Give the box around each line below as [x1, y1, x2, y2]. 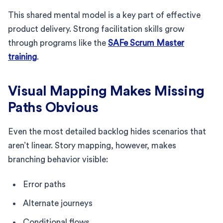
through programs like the [8, 38, 108, 47]
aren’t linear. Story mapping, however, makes [8, 141, 176, 150]
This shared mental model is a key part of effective [8, 10, 201, 19]
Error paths [23, 180, 66, 189]
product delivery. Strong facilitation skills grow [8, 24, 184, 33]
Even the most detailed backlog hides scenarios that [8, 127, 206, 136]
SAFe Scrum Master [108, 38, 184, 47]
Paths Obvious [8, 100, 99, 114]
